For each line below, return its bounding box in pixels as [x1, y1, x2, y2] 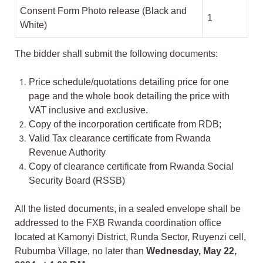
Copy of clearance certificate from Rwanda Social [29, 161, 234, 172]
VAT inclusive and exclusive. [29, 105, 148, 116]
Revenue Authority [29, 147, 106, 158]
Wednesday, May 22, [144, 246, 237, 257]
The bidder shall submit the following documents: [15, 49, 218, 59]
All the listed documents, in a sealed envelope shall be [15, 204, 241, 214]
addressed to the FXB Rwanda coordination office [15, 218, 221, 228]
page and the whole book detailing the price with [29, 91, 230, 102]
